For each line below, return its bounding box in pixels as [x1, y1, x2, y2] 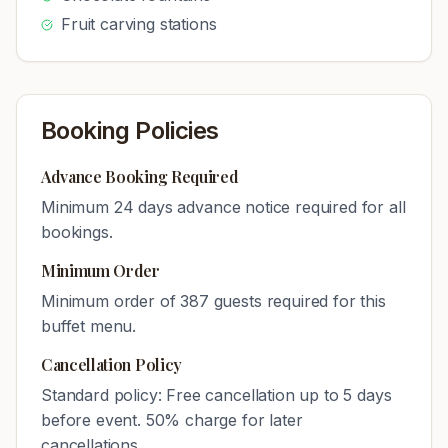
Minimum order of [41, 291, 181, 311]
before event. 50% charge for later [41, 410, 303, 430]
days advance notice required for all [133, 197, 406, 217]
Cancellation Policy [41, 354, 182, 375]
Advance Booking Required [41, 166, 239, 187]
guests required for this [208, 291, 386, 311]
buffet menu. [41, 316, 137, 336]
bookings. [41, 222, 113, 242]
